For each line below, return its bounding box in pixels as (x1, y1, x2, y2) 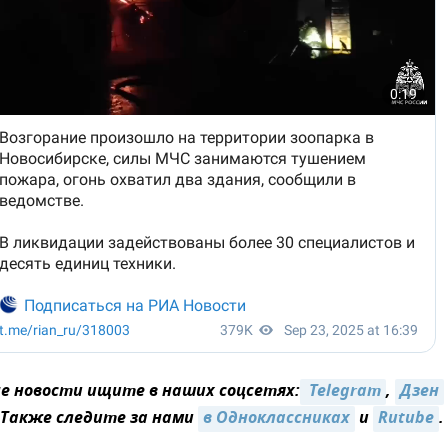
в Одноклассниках (203, 406, 350, 432)
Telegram (305, 379, 381, 405)
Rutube (378, 406, 434, 432)
